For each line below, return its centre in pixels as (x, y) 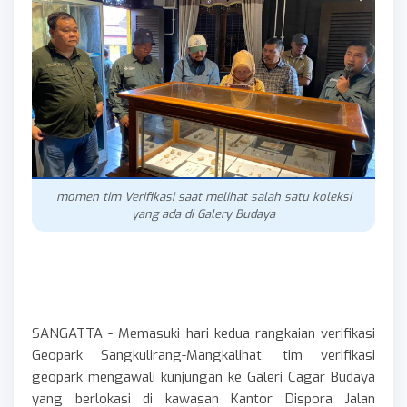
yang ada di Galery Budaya (203, 213)
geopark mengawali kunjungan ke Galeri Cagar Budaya (203, 377)
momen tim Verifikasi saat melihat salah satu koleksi (203, 196)
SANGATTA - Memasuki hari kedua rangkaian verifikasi (203, 333)
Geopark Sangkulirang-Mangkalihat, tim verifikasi (203, 355)
